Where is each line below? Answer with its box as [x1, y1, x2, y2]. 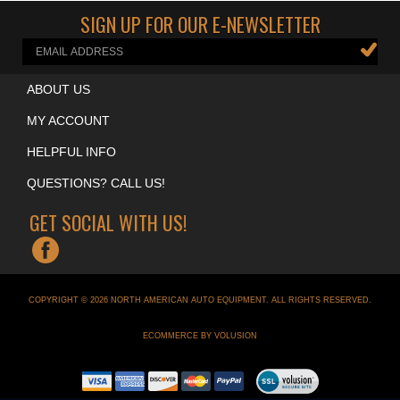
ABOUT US [27, 112, 90, 127]
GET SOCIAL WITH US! [29, 238, 187, 267]
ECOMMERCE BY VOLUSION [143, 362, 257, 371]
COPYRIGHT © [29, 326, 90, 335]
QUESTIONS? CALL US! [27, 206, 165, 221]
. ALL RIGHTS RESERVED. [266, 326, 371, 335]
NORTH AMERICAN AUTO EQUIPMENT [108, 326, 266, 335]
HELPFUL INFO [27, 175, 116, 189]
